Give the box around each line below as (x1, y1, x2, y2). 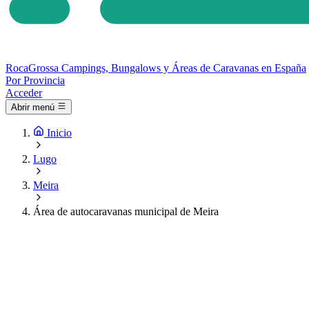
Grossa (28, 62, 59, 74)
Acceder (6, 87, 42, 99)
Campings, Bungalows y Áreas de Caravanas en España (61, 62, 306, 74)
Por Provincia (6, 74, 65, 86)
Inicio (47, 127, 72, 139)
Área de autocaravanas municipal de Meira (33, 206, 219, 218)
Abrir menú (11, 102, 54, 113)
